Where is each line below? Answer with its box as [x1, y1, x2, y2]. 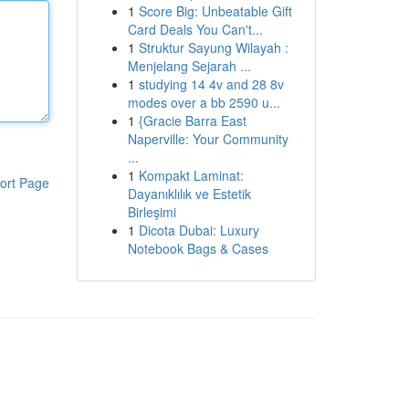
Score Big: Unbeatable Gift [138, 2, 292, 20]
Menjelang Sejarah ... [127, 57, 251, 75]
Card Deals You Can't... [127, 20, 263, 38]
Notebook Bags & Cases [127, 239, 268, 257]
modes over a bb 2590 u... [127, 93, 280, 111]
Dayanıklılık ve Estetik [127, 184, 251, 203]
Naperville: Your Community [127, 130, 288, 148]
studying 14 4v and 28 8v [138, 75, 284, 93]
